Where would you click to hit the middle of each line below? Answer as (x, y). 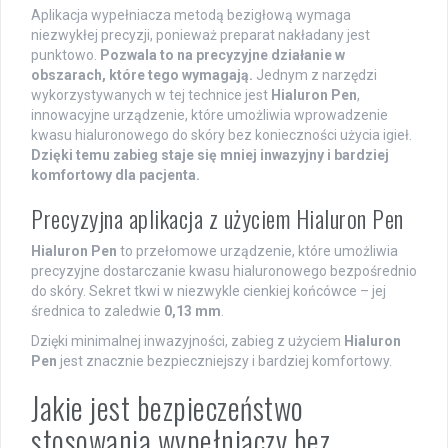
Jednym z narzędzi (315, 74)
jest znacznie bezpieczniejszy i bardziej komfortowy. (224, 360)
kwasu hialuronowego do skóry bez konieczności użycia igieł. (221, 134)
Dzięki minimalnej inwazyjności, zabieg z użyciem (187, 340)
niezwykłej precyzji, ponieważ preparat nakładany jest (200, 34)
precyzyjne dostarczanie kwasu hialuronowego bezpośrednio (224, 270)
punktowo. (65, 54)
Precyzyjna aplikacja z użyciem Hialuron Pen (217, 217)
